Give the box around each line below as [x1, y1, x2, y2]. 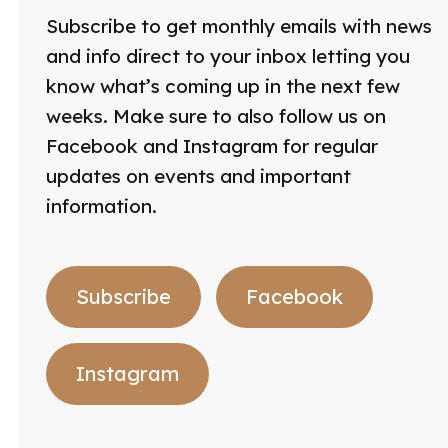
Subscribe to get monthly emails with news [45, 14, 432, 39]
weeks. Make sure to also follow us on [45, 104, 386, 129]
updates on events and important [45, 164, 351, 189]
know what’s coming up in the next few [45, 74, 400, 99]
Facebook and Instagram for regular [45, 134, 378, 159]
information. [45, 194, 157, 219]
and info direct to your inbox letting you [45, 44, 410, 69]
